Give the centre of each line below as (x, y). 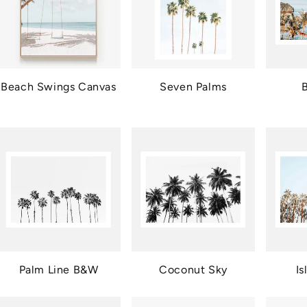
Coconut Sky (193, 269)
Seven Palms (193, 87)
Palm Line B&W (59, 269)
